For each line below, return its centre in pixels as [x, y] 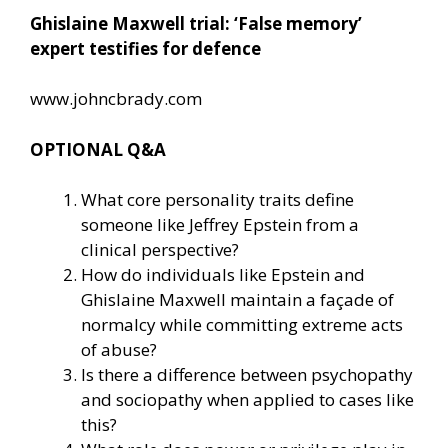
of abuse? [119, 350]
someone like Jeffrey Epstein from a [220, 225]
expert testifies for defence [145, 48]
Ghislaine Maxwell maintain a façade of [237, 300]
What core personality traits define [217, 200]
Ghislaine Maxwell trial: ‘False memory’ [196, 23]
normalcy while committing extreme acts [242, 325]
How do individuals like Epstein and [223, 275]
